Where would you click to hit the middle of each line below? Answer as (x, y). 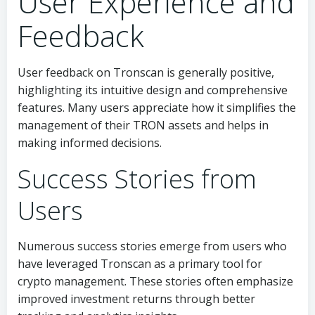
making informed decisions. (90, 143)
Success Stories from (137, 179)
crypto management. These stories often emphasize (155, 281)
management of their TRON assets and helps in (143, 125)
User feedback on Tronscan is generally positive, (146, 72)
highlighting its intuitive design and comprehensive (153, 90)
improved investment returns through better (136, 299)
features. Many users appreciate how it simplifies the (157, 108)
